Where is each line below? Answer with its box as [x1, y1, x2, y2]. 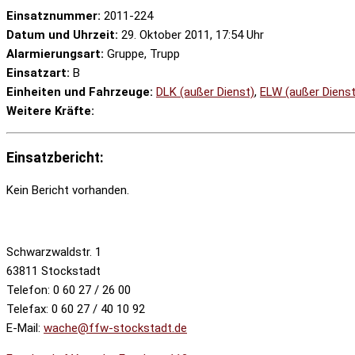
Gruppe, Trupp [104, 47, 180, 62]
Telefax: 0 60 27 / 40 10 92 [6, 302, 145, 317]
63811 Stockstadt [6, 264, 101, 279]
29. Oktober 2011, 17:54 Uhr [118, 28, 264, 43]
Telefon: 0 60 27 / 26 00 [6, 283, 131, 298]
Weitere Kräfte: [6, 104, 94, 119]
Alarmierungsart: [6, 47, 104, 62]
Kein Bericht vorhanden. [6, 183, 129, 198]
